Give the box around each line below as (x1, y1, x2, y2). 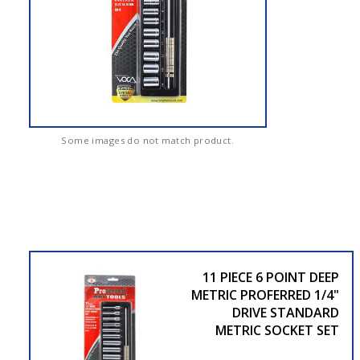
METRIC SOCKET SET (215, 321, 339, 339)
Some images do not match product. (61, 133, 235, 146)
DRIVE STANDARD (231, 303, 339, 321)
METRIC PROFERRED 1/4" (190, 285, 339, 304)
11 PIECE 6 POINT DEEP (202, 268, 339, 286)
